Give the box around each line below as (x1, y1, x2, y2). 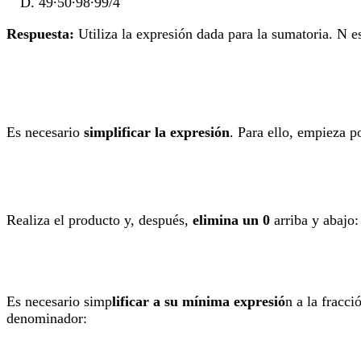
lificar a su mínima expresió (112, 293, 285, 309)
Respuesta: (6, 26, 74, 43)
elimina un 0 (193, 211, 270, 228)
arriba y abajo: (270, 211, 359, 228)
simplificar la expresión (84, 124, 230, 141)
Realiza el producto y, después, (6, 211, 193, 228)
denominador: (6, 309, 87, 326)
